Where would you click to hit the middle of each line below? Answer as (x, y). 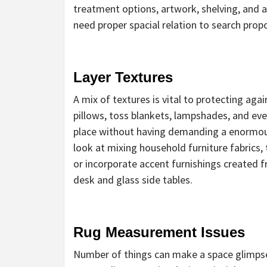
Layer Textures (123, 77)
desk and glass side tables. (133, 180)
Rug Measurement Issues (159, 232)
